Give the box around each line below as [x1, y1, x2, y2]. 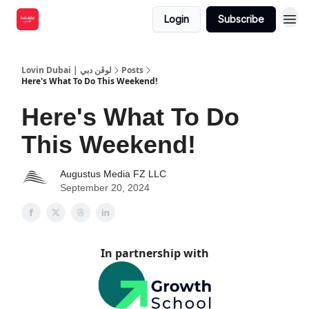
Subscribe [218, 13, 264, 25]
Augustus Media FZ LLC [60, 168, 166, 179]
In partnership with [100, 246, 209, 261]
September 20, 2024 [60, 182, 150, 193]
